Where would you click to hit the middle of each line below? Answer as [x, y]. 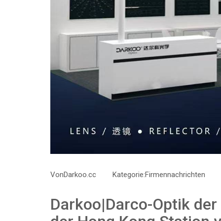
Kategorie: [129, 175]
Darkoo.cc [80, 175]
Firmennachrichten [175, 175]
